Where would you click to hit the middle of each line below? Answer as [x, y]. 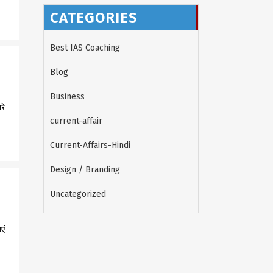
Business [67, 97]
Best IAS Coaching [85, 48]
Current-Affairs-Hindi [90, 145]
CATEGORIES [94, 18]
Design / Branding [85, 170]
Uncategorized [78, 194]
